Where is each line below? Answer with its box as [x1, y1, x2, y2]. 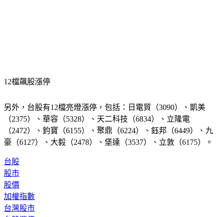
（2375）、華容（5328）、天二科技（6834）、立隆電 [4, 126, 190, 135]
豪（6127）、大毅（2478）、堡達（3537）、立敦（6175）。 [4, 150, 213, 158]
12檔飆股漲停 [4, 89, 50, 98]
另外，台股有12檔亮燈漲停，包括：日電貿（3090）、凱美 [4, 115, 205, 124]
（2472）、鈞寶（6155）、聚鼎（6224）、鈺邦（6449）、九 [4, 138, 213, 147]
